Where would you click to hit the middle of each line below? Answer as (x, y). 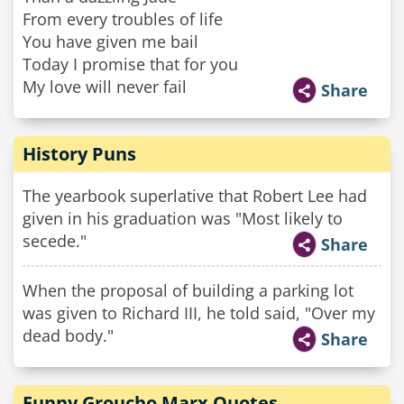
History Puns (79, 154)
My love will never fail (105, 87)
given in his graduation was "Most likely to (183, 218)
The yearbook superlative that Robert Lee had (195, 196)
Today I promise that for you (130, 64)
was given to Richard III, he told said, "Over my (199, 313)
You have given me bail (110, 41)
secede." (55, 241)
